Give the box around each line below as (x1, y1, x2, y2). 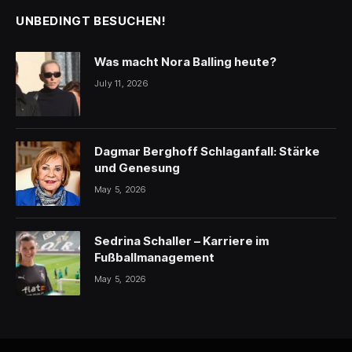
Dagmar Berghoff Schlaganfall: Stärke (94, 144, 320, 159)
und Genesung (94, 160, 180, 176)
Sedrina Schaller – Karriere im (94, 233, 269, 249)
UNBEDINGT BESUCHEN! (16, 13, 167, 29)
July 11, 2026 (94, 78, 148, 90)
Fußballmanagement (94, 250, 214, 266)
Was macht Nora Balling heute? (94, 54, 277, 70)
